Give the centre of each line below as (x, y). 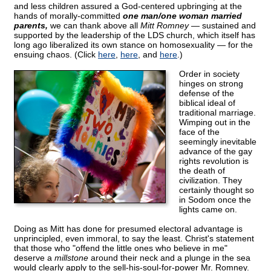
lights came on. (208, 210)
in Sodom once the (215, 200)
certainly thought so (217, 190)
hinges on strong (211, 84)
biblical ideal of (207, 103)
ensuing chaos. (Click (56, 55)
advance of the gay (216, 152)
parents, (31, 26)
